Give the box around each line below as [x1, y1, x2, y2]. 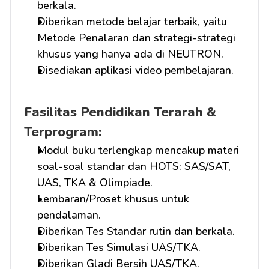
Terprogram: [24, 123, 101, 141]
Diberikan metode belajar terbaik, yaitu [37, 14, 227, 29]
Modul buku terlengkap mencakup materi [37, 143, 239, 157]
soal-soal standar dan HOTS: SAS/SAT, [37, 159, 231, 174]
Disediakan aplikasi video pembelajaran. [37, 63, 234, 77]
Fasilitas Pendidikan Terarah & [24, 103, 216, 121]
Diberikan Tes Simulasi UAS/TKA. [37, 240, 201, 255]
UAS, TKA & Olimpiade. [37, 175, 153, 190]
